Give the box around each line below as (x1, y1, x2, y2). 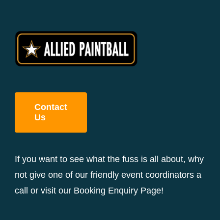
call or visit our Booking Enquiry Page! (15, 186, 164, 196)
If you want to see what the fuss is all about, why (15, 154, 204, 165)
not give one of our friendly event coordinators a (15, 170, 201, 180)
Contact (34, 102, 67, 112)
